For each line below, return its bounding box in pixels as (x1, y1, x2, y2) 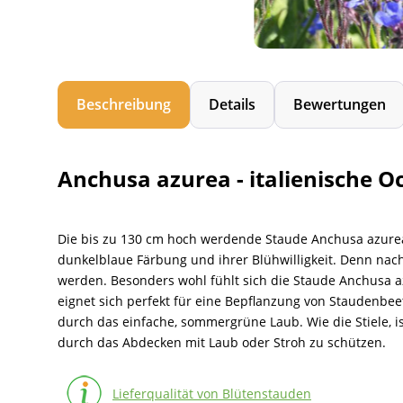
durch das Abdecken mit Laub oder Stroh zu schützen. (58, 334, 386, 351)
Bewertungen (293, 94, 386, 114)
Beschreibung (76, 94, 171, 114)
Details (209, 94, 255, 114)
